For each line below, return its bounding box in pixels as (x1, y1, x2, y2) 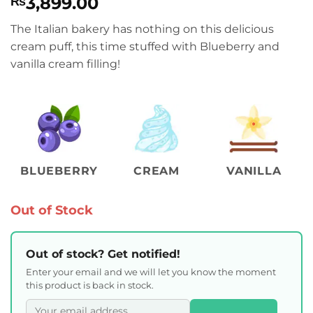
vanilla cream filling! (10, 57, 120, 71)
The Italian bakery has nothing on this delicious (10, 22, 274, 36)
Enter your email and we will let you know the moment (26, 265, 276, 277)
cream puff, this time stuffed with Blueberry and (10, 39, 279, 53)
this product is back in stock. (26, 279, 154, 291)
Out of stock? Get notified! (26, 247, 180, 261)
